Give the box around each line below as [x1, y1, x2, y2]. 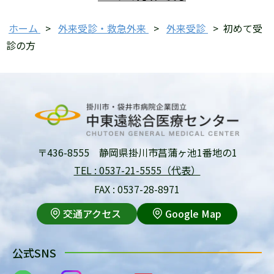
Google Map [165, 206, 221, 221]
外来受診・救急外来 [58, 20, 146, 35]
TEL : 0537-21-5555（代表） [73, 163, 201, 178]
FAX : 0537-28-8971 [94, 182, 180, 197]
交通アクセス [63, 206, 121, 221]
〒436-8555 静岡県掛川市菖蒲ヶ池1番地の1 [37, 145, 237, 160]
